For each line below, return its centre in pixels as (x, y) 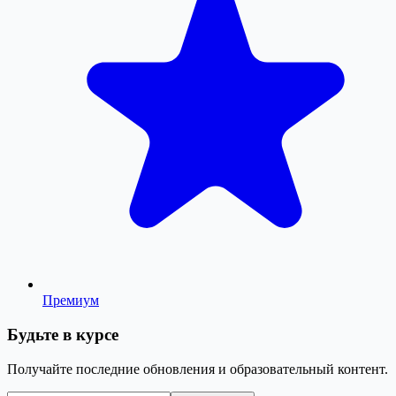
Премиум (71, 301)
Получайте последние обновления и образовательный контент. (198, 369)
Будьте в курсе (63, 334)
